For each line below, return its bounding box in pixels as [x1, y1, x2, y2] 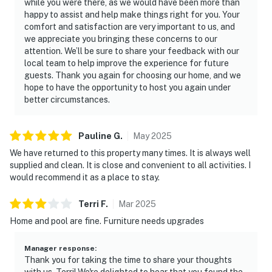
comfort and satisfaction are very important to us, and [24, 21, 235, 32]
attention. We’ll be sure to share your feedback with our [24, 46, 239, 56]
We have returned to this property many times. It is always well [10, 148, 251, 158]
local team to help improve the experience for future [24, 58, 229, 68]
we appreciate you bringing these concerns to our [24, 33, 217, 44]
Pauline [78, 131, 114, 141]
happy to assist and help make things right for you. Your [24, 9, 240, 19]
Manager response [24, 243, 95, 253]
